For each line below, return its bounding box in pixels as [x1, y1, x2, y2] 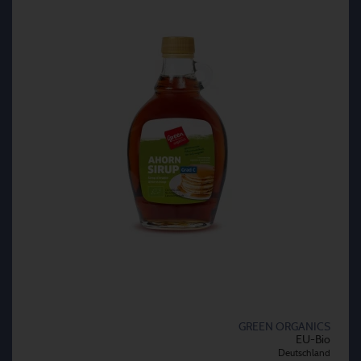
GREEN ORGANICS [239, 322, 330, 334]
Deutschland [278, 348, 330, 359]
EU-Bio [296, 334, 330, 346]
